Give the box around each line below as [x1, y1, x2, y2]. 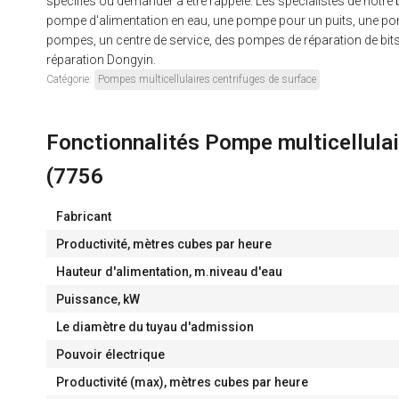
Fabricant [55, 209, 111, 224]
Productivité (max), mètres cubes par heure [55, 375, 308, 390]
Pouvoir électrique [55, 347, 165, 362]
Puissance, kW [55, 292, 140, 307]
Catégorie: [45, 73, 94, 86]
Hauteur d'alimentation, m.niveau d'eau [55, 265, 282, 280]
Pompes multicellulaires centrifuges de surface [97, 73, 316, 86]
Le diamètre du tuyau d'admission [55, 320, 254, 335]
